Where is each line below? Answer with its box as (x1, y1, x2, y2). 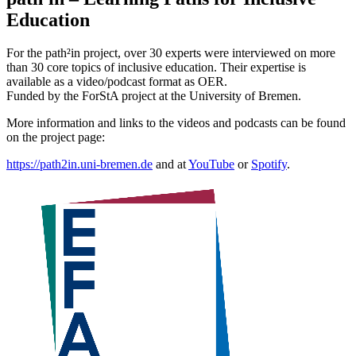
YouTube (188, 157, 234, 172)
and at (153, 157, 188, 172)
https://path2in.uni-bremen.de (6, 157, 153, 172)
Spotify (251, 157, 287, 172)
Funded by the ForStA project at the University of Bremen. (6, 89, 301, 103)
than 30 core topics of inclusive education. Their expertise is (6, 60, 306, 75)
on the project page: (6, 130, 105, 145)
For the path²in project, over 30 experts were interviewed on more (6, 46, 335, 60)
